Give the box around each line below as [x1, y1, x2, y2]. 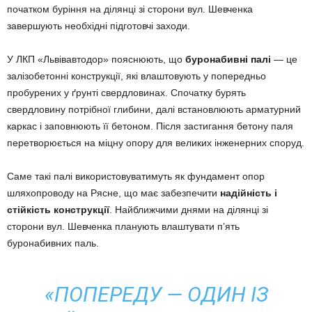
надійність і [220, 187, 277, 199]
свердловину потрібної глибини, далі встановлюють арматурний [7, 104, 301, 116]
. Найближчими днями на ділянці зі [109, 204, 268, 216]
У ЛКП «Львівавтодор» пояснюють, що [7, 54, 185, 65]
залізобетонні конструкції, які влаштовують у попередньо [7, 70, 266, 82]
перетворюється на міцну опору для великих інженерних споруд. [7, 137, 304, 149]
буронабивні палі [185, 54, 271, 65]
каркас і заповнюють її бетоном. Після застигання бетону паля [7, 120, 293, 132]
